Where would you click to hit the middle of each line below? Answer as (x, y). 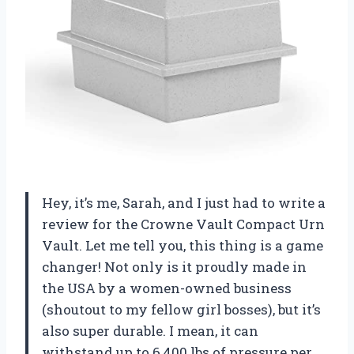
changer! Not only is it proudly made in (174, 266)
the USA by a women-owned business (167, 288)
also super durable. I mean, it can (150, 330)
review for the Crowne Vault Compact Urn (183, 224)
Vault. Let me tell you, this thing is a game (183, 245)
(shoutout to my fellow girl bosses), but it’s (181, 309)
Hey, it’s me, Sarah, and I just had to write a (184, 202)
